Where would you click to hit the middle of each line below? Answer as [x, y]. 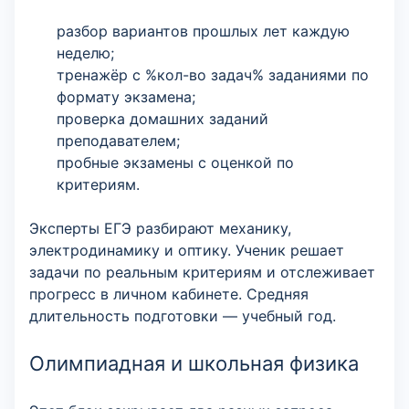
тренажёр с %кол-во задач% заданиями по [213, 75]
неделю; [85, 53]
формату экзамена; [126, 97]
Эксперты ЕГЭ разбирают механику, [160, 228]
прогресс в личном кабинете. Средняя [169, 294]
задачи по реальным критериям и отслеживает [202, 272]
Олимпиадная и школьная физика [194, 363]
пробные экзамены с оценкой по [175, 163]
